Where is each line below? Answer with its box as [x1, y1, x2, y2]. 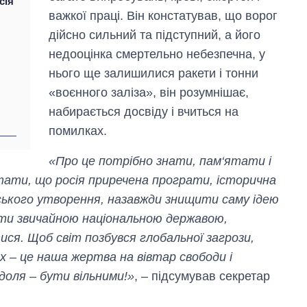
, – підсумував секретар [134, 269, 270, 283]
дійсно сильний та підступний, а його [49, 27, 261, 42]
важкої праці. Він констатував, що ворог [49, 8, 278, 23]
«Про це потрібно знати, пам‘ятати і [49, 153, 272, 168]
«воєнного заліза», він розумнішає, [49, 85, 249, 99]
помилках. [49, 123, 108, 138]
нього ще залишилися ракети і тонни [49, 66, 259, 80]
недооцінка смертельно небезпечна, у [49, 47, 266, 61]
